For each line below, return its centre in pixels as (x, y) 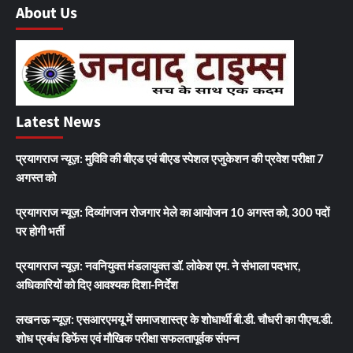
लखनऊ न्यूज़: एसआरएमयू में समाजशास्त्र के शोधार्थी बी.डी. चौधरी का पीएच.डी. (174, 320)
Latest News (58, 123)
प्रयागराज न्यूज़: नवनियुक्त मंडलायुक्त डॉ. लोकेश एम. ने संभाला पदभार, (158, 266)
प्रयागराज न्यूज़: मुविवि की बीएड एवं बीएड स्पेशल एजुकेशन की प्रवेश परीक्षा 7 (170, 159)
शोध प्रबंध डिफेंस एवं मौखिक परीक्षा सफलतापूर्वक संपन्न (128, 338)
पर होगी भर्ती (40, 231)
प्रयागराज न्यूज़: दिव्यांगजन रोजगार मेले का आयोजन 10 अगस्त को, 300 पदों (173, 212)
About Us (46, 14)
